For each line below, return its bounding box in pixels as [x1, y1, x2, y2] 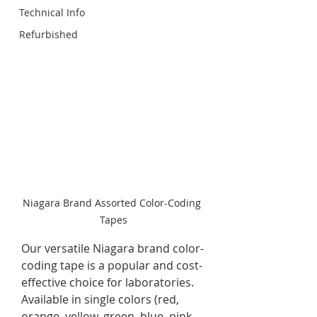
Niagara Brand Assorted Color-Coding [23, 196, 204, 210]
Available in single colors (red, [21, 292, 182, 308]
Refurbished [19, 28, 78, 41]
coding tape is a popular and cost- [21, 258, 202, 274]
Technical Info [19, 6, 85, 19]
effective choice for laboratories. [21, 275, 197, 291]
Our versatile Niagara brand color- [21, 241, 204, 257]
